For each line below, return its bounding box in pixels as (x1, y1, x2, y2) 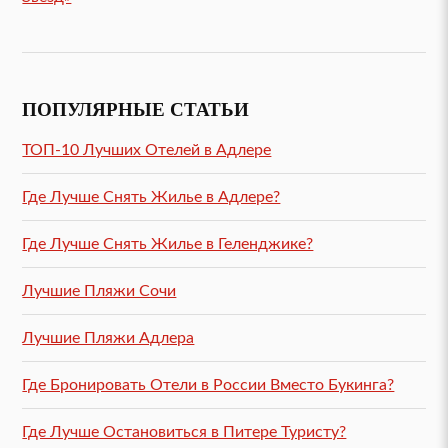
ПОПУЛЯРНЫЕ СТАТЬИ (22, 93, 250, 123)
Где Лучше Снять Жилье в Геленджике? (22, 235, 314, 252)
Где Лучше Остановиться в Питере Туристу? (22, 423, 347, 440)
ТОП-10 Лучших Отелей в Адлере (22, 141, 272, 158)
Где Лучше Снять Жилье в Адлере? (22, 188, 281, 205)
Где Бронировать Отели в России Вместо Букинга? (22, 376, 395, 393)
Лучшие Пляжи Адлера (22, 329, 195, 346)
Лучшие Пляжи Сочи (22, 282, 177, 299)
